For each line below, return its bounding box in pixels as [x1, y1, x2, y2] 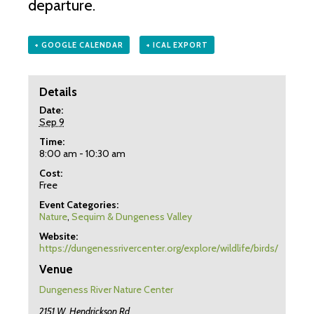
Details [39, 85, 77, 100]
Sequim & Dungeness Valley [71, 210, 192, 224]
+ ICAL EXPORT [145, 39, 208, 50]
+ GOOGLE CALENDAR [34, 39, 123, 50]
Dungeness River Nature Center [39, 283, 173, 296]
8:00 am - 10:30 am [39, 147, 125, 161]
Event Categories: [39, 198, 118, 212]
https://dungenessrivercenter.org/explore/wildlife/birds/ [39, 242, 278, 255]
